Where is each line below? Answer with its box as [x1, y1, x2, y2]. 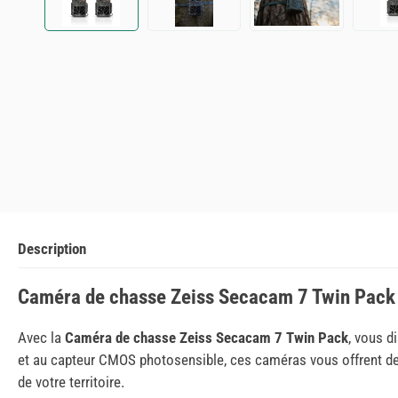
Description [18, 240, 86, 259]
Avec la [18, 329, 65, 347]
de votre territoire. [18, 373, 124, 392]
